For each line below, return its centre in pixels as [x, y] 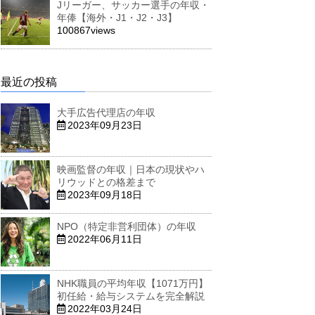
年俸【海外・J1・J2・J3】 [117, 18]
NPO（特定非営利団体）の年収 [127, 227]
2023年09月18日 [105, 195]
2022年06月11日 [105, 239]
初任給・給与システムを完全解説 [131, 296]
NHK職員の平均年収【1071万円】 [133, 284]
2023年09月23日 [105, 126]
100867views [86, 31]
